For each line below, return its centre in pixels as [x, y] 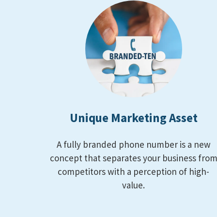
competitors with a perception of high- [134, 172]
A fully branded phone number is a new [133, 145]
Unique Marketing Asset [133, 118]
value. [134, 185]
